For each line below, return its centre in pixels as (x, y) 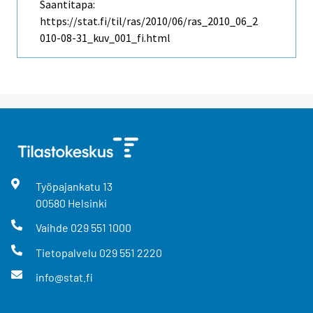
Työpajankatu (69, 187)
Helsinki (87, 203)
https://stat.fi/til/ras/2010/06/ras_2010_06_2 (149, 21)
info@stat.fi (64, 277)
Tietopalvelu (67, 252)
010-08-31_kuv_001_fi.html (105, 38)
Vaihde (53, 228)
